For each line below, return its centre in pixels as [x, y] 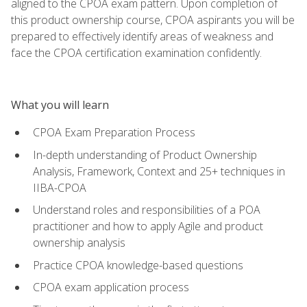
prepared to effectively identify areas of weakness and [142, 36]
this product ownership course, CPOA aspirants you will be [153, 20]
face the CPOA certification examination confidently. [136, 52]
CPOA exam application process [111, 287]
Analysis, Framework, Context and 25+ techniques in [159, 171]
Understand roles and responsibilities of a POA [147, 210]
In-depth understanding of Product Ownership [145, 155]
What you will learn [60, 105]
